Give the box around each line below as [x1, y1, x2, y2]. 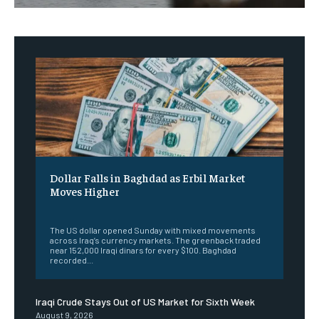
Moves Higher [50, 184, 120, 199]
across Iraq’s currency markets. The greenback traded [50, 235, 261, 246]
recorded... [50, 255, 93, 266]
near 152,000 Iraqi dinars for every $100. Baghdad [50, 245, 236, 256]
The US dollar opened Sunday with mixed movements [50, 225, 256, 236]
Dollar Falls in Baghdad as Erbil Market [50, 170, 245, 185]
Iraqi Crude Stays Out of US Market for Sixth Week [36, 296, 255, 308]
